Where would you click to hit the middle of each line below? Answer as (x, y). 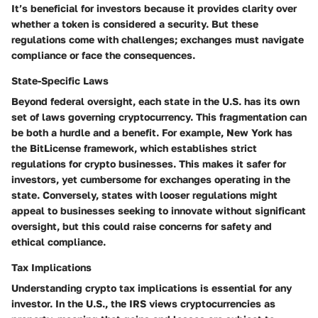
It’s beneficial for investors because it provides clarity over (154, 9)
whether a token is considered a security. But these (135, 24)
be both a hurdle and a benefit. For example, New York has (152, 133)
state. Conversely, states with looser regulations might (144, 195)
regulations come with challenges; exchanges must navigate (158, 40)
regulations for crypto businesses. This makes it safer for (149, 164)
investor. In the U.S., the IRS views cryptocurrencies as (143, 304)
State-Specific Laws (60, 81)
